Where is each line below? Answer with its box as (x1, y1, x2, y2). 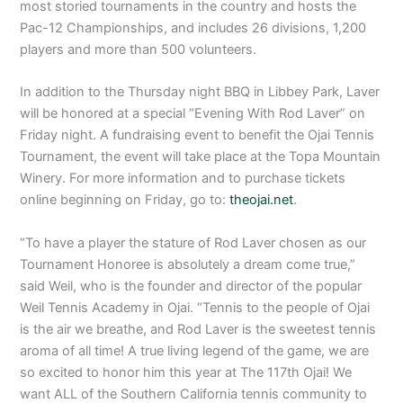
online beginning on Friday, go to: (20, 192, 230, 209)
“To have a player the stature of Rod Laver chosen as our (20, 234, 367, 251)
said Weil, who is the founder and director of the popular (20, 277, 363, 294)
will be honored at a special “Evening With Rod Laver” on (20, 105, 366, 122)
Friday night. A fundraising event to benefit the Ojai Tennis (20, 127, 375, 144)
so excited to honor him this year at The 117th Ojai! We (20, 363, 353, 381)
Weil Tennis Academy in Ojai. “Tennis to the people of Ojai (20, 299, 371, 316)
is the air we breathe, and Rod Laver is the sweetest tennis (20, 320, 377, 337)
